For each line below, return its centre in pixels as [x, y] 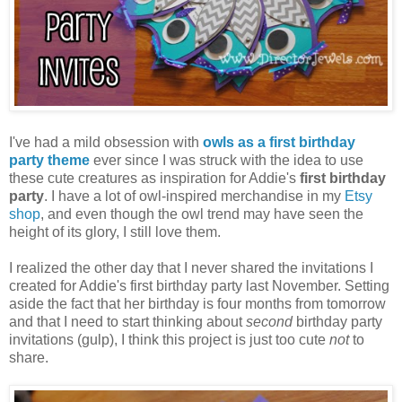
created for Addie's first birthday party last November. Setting [199, 286]
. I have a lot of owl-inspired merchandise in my [194, 197]
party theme [49, 161]
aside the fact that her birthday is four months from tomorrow [197, 304]
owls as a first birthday [279, 143]
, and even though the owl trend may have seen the [202, 214]
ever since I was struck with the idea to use [227, 161]
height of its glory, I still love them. [115, 232]
